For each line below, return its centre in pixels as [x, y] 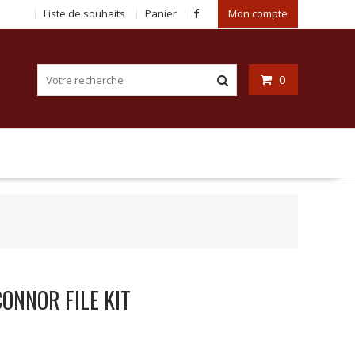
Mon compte [258, 13]
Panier [161, 13]
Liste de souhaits [84, 13]
